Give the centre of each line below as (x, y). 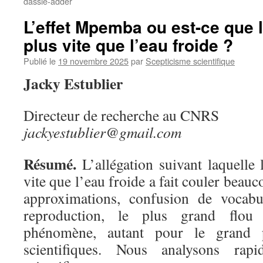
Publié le (40, 61)
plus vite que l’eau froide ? (128, 45)
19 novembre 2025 (93, 61)
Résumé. (50, 164)
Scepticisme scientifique (190, 61)
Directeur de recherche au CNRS (121, 115)
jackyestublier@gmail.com (102, 132)
